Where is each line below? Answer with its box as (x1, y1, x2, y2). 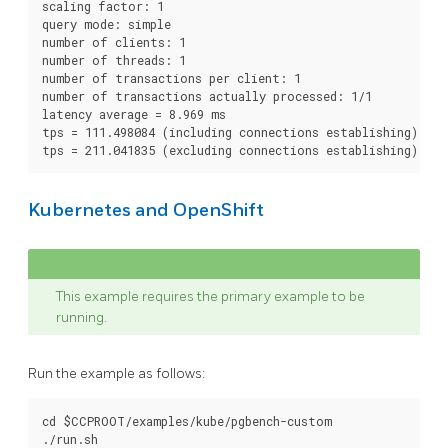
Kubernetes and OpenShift (28, 199, 264, 221)
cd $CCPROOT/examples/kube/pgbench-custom (42, 412, 332, 429)
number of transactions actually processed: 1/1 (42, 87, 372, 104)
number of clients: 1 (42, 33, 186, 50)
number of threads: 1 (42, 51, 186, 68)
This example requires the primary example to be (56, 287, 365, 305)
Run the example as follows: (28, 364, 205, 382)
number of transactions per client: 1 (42, 69, 301, 86)
